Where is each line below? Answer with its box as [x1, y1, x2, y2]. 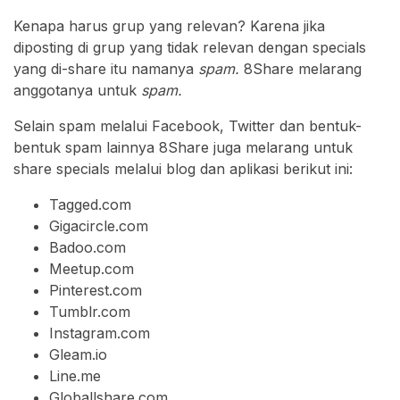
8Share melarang [244, 60, 362, 79]
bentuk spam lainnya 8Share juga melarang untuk [13, 138, 353, 157]
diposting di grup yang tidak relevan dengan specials [13, 38, 366, 57]
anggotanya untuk [13, 81, 141, 100]
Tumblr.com [49, 303, 130, 321]
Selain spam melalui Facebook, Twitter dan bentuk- [13, 117, 362, 136]
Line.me [49, 367, 101, 386]
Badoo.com [49, 238, 126, 257]
